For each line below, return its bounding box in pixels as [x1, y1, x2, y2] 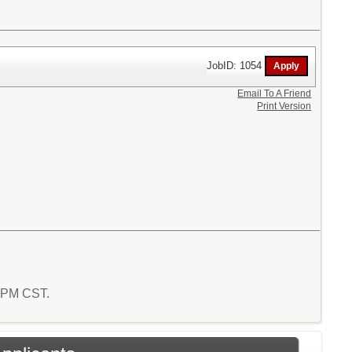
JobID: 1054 [207, 59, 266, 71]
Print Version [257, 101, 312, 112]
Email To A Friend [237, 88, 312, 99]
